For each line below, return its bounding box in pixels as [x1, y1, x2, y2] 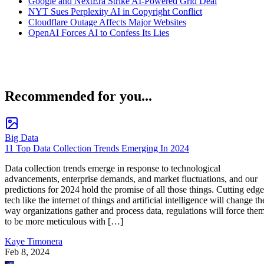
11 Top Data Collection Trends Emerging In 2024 [5, 143, 189, 154]
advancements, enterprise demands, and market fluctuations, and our [5, 174, 258, 184]
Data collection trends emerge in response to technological [5, 163, 220, 174]
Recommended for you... [5, 88, 152, 104]
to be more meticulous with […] [5, 216, 123, 227]
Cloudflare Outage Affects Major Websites [28, 16, 186, 27]
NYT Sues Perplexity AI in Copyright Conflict [28, 6, 202, 16]
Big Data [5, 133, 38, 143]
